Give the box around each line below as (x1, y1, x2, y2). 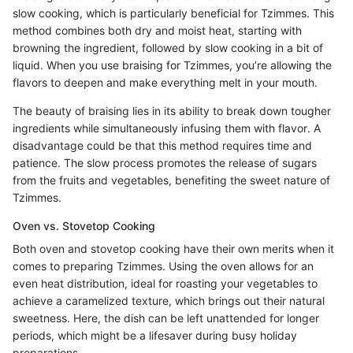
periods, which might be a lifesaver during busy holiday (13, 329, 297, 342)
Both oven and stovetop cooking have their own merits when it (13, 242, 334, 255)
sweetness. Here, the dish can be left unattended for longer (13, 311, 319, 325)
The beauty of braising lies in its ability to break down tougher (13, 104, 331, 117)
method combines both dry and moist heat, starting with (13, 24, 302, 37)
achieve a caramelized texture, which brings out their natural (13, 294, 325, 307)
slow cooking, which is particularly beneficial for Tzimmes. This (13, 6, 334, 20)
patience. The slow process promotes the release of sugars (13, 156, 317, 169)
